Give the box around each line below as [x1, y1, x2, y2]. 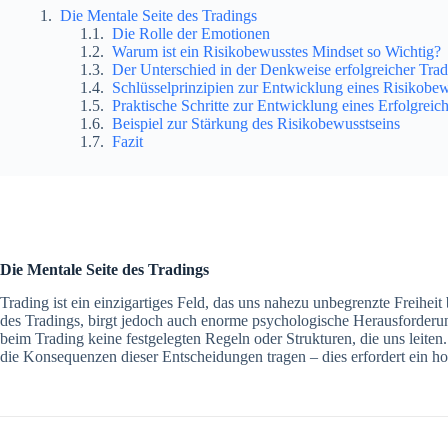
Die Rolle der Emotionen [112, 24, 270, 42]
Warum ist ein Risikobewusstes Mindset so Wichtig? [112, 42, 441, 60]
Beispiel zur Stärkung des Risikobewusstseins [112, 114, 400, 132]
